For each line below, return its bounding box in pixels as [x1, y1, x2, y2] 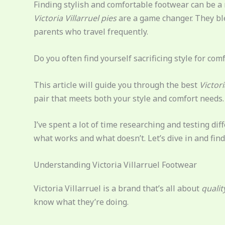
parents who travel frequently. [34, 26, 148, 38]
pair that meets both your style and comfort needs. [34, 92, 224, 104]
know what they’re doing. [34, 196, 129, 207]
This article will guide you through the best [34, 79, 199, 90]
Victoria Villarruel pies [34, 13, 117, 24]
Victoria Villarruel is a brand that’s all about [34, 182, 201, 194]
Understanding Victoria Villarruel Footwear [34, 159, 197, 170]
